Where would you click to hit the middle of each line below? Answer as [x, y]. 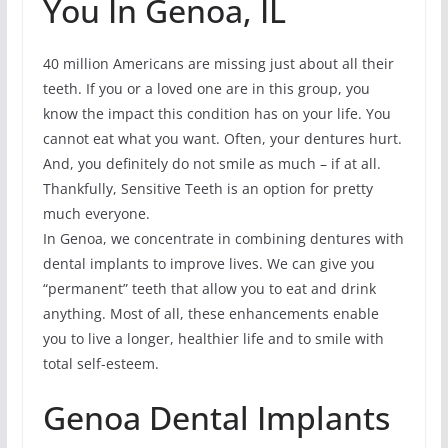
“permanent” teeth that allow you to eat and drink [209, 289]
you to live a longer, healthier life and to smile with [213, 339]
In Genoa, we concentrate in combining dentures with [223, 239]
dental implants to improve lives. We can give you [208, 264]
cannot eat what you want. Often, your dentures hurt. [222, 139]
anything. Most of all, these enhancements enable [210, 314]
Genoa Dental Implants [216, 418]
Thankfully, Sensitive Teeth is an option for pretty [207, 189]
